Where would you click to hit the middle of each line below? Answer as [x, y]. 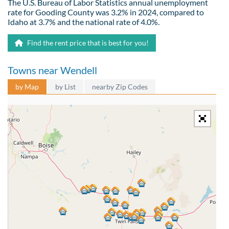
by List [65, 86]
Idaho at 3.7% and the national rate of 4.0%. [84, 21]
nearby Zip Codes [120, 86]
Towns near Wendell [52, 70]
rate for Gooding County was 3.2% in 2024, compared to [106, 12]
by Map [27, 86]
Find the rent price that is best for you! [87, 42]
